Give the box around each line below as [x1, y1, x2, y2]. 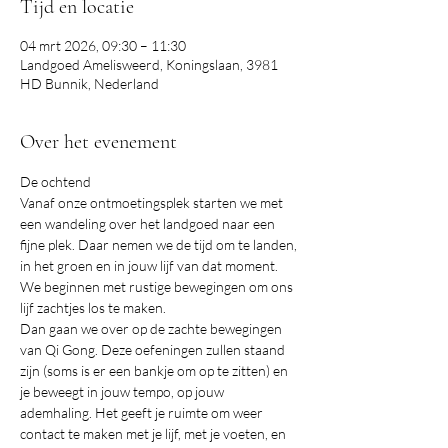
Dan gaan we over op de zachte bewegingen [20, 320, 285, 337]
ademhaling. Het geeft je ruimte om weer [20, 404, 266, 421]
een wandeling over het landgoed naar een [20, 215, 278, 232]
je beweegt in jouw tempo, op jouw [20, 383, 227, 400]
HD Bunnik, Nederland [20, 75, 159, 92]
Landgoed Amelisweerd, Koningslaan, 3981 [20, 56, 278, 73]
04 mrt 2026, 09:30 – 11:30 [20, 37, 186, 54]
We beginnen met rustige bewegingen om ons [20, 278, 296, 295]
